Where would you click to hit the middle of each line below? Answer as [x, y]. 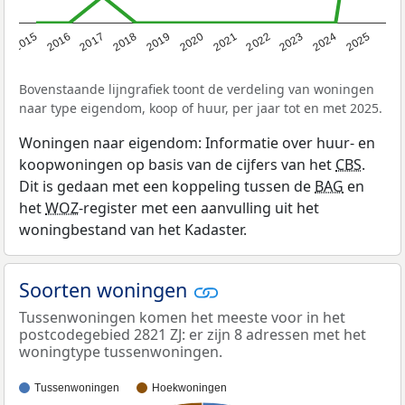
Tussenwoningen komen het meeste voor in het [182, 318]
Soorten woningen [106, 290]
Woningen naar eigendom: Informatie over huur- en [197, 143]
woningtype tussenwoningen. [121, 352]
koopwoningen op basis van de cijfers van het [177, 165]
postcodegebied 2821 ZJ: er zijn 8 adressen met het [193, 335]
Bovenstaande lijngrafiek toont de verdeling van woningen [197, 89]
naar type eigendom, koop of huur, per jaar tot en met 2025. [201, 108]
